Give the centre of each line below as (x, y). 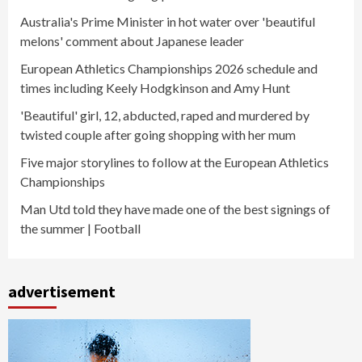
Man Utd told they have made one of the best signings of (175, 209)
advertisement (62, 292)
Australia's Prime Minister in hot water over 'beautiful (168, 22)
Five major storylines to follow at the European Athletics (175, 162)
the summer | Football (80, 229)
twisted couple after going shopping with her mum (158, 135)
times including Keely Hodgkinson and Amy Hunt (155, 88)
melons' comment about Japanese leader (132, 41)
